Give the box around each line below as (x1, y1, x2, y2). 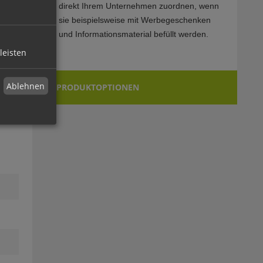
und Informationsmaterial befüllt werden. (58, 29, 208, 39)
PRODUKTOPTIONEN (56, 82, 139, 93)
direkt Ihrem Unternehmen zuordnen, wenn (58, 1, 219, 11)
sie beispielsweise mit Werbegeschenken (58, 15, 211, 25)
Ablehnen (6, 80, 45, 92)
